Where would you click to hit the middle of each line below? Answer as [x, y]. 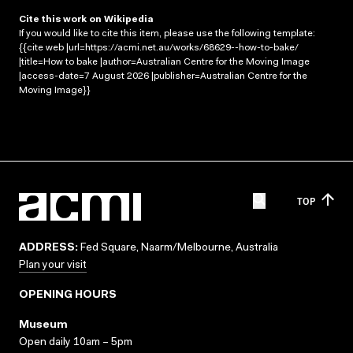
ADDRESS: [48, 248]
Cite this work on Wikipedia [86, 19]
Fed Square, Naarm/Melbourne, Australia [178, 248]
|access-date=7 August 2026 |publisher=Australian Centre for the [163, 76]
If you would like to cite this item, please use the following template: [167, 33]
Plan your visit [53, 266]
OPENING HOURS [68, 295]
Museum [43, 325]
